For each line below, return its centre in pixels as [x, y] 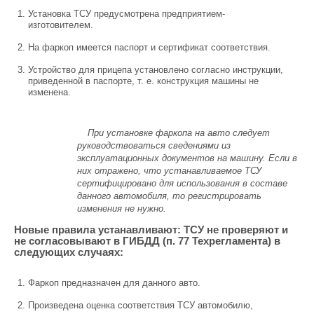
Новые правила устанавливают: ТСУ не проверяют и [151, 230]
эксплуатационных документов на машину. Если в [187, 158]
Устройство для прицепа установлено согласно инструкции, [156, 70]
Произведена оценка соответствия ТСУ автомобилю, [141, 305]
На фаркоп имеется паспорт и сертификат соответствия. [149, 47]
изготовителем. [61, 25]
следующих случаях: [69, 252]
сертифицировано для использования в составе [182, 183]
